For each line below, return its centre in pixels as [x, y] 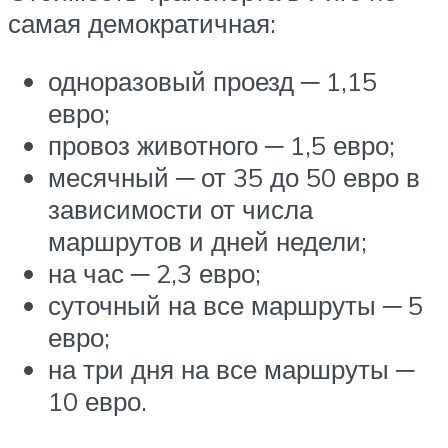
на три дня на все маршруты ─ [231, 368]
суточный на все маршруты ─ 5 [235, 304]
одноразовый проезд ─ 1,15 [212, 80]
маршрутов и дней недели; [207, 240]
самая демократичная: [142, 22]
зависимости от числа [180, 208]
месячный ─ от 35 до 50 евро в [234, 176]
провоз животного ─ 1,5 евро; [221, 144]
